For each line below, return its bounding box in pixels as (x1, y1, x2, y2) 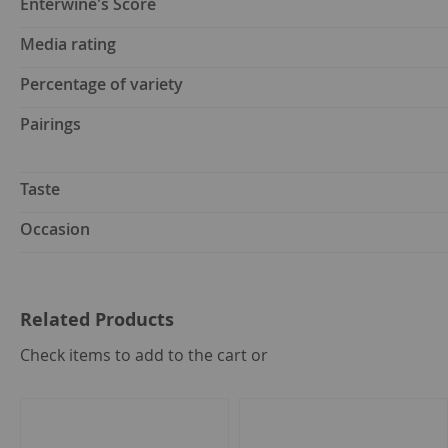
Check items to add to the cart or (20, 344, 268, 367)
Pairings (20, 113, 81, 136)
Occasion (20, 218, 90, 241)
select (267, 340, 307, 360)
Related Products (20, 307, 174, 333)
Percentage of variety (20, 73, 183, 96)
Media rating (20, 33, 116, 56)
